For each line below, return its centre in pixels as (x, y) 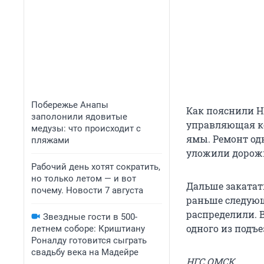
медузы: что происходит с (86, 128)
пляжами (50, 140)
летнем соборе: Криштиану (88, 229)
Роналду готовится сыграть (89, 240)
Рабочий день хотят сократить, (96, 167)
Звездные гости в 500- (90, 217)
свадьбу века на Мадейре (85, 252)
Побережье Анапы (70, 105)
